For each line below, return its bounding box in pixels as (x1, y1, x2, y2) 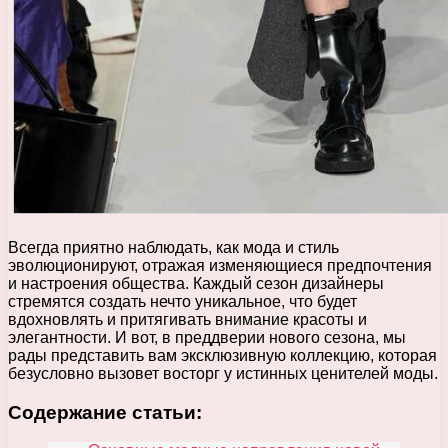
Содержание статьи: (8, 401, 202, 423)
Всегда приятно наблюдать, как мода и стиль (8, 238, 339, 256)
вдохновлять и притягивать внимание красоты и (8, 310, 367, 328)
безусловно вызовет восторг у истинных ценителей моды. (8, 364, 438, 382)
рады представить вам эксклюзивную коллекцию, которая (8, 346, 437, 364)
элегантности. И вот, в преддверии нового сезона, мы (8, 328, 406, 346)
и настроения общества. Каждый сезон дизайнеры (8, 274, 384, 292)
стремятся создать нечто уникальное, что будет (8, 292, 357, 310)
